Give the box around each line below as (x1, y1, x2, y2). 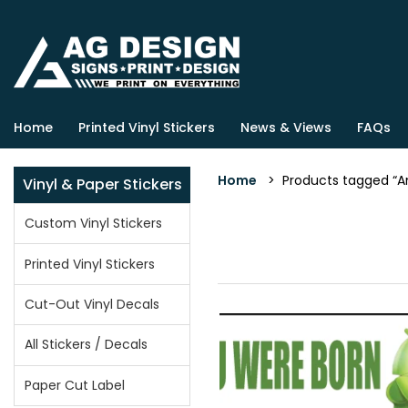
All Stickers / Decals (25, 335, 148, 354)
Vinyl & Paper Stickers (22, 174, 182, 195)
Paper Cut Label (25, 375, 126, 394)
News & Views (240, 118, 331, 137)
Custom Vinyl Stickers (25, 214, 163, 233)
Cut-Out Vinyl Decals (25, 294, 160, 313)
